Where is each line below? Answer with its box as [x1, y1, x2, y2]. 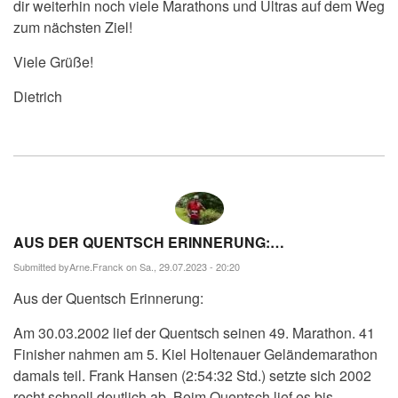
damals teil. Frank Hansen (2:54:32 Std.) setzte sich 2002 [13, 364, 371, 386]
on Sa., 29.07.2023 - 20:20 [123, 259, 240, 274]
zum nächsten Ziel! [13, 17, 132, 38]
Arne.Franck [69, 259, 123, 274]
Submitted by [13, 259, 69, 274]
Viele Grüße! [13, 52, 93, 73]
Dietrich [13, 86, 62, 107]
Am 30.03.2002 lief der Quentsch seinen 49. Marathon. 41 [13, 322, 375, 343]
